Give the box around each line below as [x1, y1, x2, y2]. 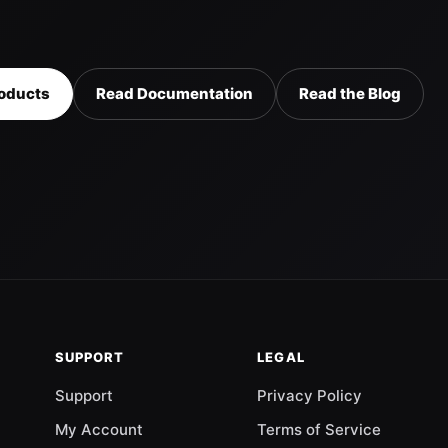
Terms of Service [257, 420, 382, 440]
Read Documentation [96, 83, 253, 103]
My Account [54, 420, 143, 440]
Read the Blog [299, 83, 401, 103]
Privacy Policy [257, 386, 363, 406]
